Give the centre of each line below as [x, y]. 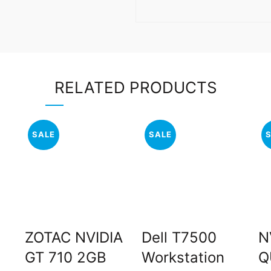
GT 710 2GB [65, 257]
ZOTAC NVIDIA [73, 237]
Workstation [183, 257]
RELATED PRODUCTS [135, 87]
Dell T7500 [179, 237]
